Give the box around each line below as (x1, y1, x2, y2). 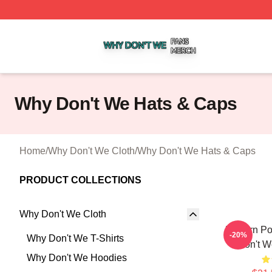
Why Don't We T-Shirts (27, 233, 124, 243)
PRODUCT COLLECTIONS (19, 175, 141, 185)
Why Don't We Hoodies (27, 253, 127, 263)
